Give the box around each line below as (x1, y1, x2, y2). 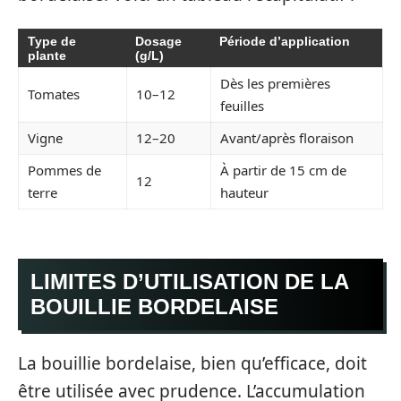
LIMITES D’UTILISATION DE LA (30, 269, 349, 294)
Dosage (135, 34, 182, 48)
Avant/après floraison (220, 129, 354, 147)
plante (28, 48, 66, 63)
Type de (28, 34, 76, 48)
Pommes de (28, 161, 101, 179)
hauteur (220, 183, 269, 201)
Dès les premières (220, 74, 330, 92)
